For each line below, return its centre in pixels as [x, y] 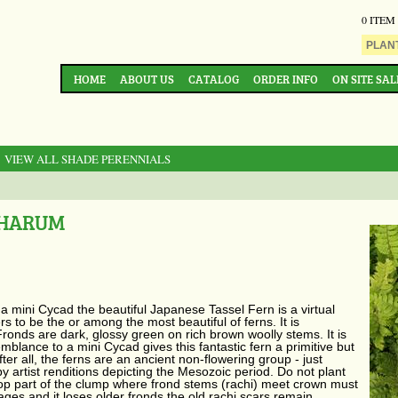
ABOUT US [147, 79]
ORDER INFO [286, 79]
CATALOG [214, 79]
